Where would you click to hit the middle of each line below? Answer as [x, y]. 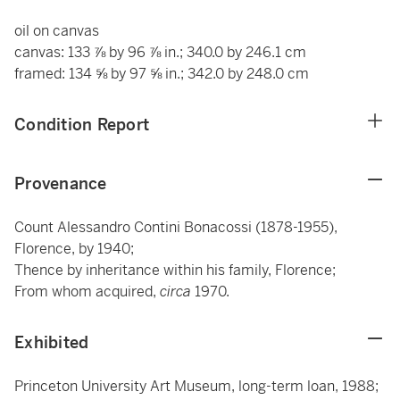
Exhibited [52, 342]
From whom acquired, [87, 292]
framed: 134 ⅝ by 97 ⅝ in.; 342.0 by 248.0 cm [162, 74]
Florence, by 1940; [74, 249]
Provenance [61, 183]
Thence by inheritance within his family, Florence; [175, 270]
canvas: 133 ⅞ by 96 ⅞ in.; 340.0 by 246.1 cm [160, 52]
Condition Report [82, 125]
